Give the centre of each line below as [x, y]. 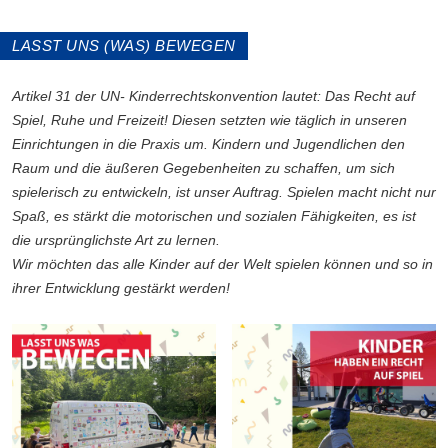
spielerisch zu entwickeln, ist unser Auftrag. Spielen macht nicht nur [224, 192]
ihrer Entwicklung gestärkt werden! [121, 288]
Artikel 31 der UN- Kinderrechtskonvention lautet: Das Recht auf [213, 96]
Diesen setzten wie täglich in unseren [289, 120]
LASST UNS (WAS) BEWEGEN [124, 45]
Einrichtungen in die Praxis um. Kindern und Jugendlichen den [208, 144]
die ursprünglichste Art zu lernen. [116, 240]
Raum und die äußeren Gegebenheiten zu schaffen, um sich [203, 168]
